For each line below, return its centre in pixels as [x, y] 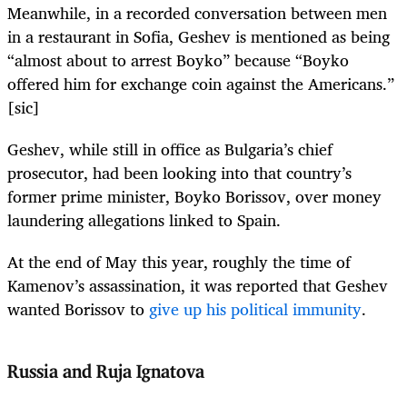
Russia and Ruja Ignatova [106, 373]
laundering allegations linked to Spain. [144, 220]
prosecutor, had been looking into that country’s [179, 173]
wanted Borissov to [78, 309]
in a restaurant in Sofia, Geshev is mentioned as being [199, 36]
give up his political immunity [255, 309]
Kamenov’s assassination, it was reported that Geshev [198, 286]
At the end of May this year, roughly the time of [179, 262]
